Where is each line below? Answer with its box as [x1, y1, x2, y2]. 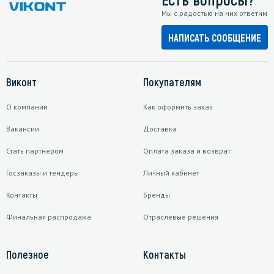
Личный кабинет [143, 168, 199, 178]
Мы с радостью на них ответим [161, 9, 267, 18]
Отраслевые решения [143, 212, 218, 222]
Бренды [143, 190, 170, 200]
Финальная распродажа [6, 212, 91, 222]
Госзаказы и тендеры [6, 168, 79, 178]
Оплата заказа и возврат [143, 146, 231, 156]
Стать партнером [6, 146, 64, 156]
